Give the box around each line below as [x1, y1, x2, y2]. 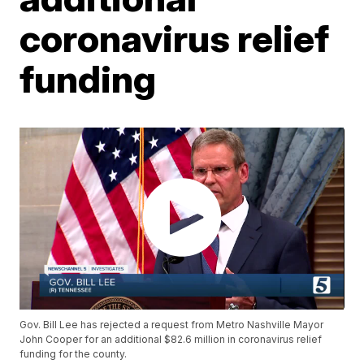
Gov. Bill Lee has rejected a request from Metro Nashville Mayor [19, 318, 324, 331]
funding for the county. [19, 348, 128, 361]
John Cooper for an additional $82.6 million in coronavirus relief [19, 333, 323, 346]
